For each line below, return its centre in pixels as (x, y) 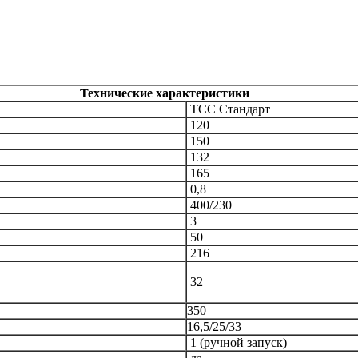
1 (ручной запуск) (239, 342)
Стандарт (245, 109)
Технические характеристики (163, 93)
